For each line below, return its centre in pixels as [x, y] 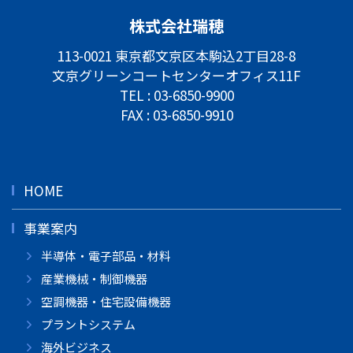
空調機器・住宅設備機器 [106, 301]
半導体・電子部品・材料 [106, 255]
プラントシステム [88, 324]
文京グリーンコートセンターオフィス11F [176, 75]
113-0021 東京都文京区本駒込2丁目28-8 [176, 55]
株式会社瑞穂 [176, 25]
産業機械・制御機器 [94, 278]
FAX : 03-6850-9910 [176, 114]
